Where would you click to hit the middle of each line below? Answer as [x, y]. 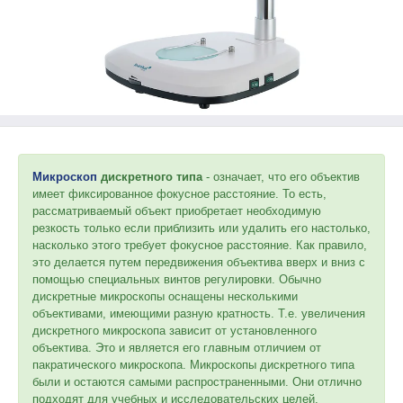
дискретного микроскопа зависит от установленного [175, 331]
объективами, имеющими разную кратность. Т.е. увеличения [199, 313]
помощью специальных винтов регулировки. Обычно [177, 279]
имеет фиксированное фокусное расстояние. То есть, [179, 194]
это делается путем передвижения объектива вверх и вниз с [199, 262]
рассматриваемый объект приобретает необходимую [177, 211]
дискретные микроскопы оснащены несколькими [165, 296]
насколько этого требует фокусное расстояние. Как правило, [200, 245]
